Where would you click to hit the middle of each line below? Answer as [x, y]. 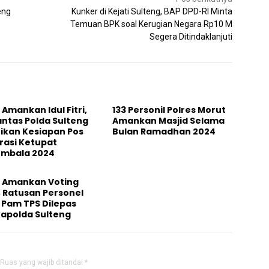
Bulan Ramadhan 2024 [164, 131]
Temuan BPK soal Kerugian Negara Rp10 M [152, 24]
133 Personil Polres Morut [169, 110]
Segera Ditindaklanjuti [191, 36]
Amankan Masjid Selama [169, 120]
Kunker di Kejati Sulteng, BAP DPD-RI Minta [152, 11]
